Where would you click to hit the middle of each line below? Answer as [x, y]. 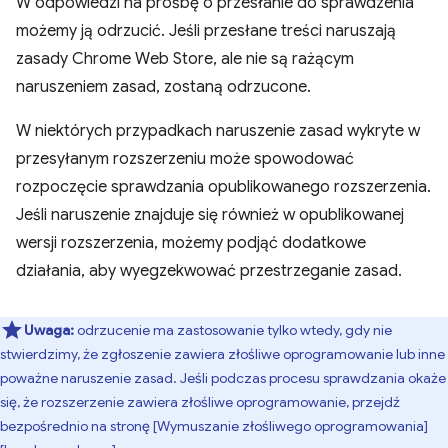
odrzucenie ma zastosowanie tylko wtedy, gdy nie [233, 329]
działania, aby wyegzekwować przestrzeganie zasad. [209, 270]
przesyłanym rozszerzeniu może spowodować [185, 158]
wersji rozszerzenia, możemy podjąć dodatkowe [191, 242]
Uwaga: [49, 329]
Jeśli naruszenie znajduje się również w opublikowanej [210, 214]
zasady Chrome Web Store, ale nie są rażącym [185, 58]
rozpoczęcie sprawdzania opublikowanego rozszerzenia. [223, 186]
